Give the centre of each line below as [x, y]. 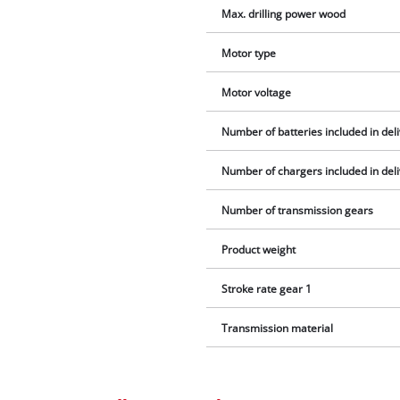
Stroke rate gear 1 [267, 289]
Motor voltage [257, 93]
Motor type [249, 54]
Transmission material [278, 329]
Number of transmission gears [298, 211]
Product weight [259, 250]
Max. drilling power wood [284, 14]
